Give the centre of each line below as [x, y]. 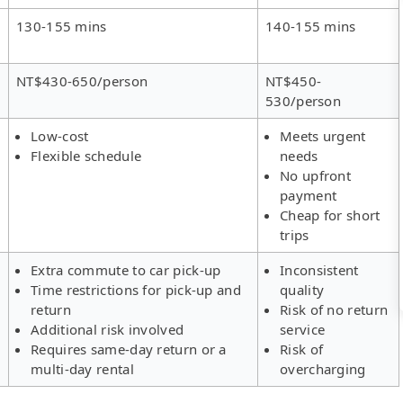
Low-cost [60, 135]
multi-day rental [82, 368]
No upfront [316, 175]
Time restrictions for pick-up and [136, 289]
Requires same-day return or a [129, 349]
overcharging [323, 368]
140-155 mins [311, 26]
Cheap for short [330, 215]
